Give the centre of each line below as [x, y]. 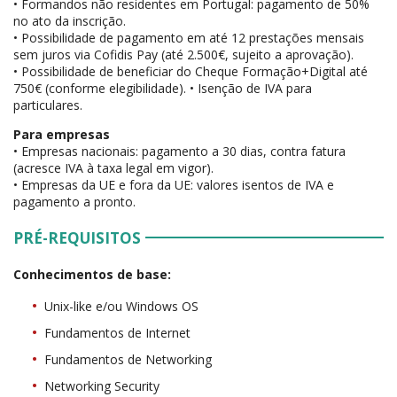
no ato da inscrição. [70, 21]
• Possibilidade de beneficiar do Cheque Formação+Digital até [191, 72]
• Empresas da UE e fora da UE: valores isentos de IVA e [174, 185]
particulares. [48, 105]
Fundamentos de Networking [128, 360]
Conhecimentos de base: [92, 275]
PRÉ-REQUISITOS [77, 238]
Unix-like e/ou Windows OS [121, 307]
